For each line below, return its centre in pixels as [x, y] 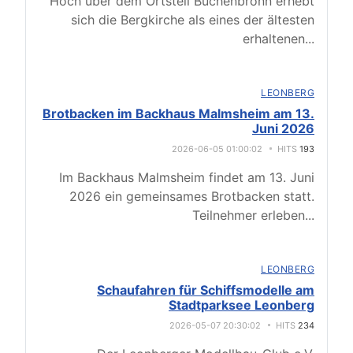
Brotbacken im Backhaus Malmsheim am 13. [178, 113]
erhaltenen [274, 39]
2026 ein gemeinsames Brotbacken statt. [192, 196]
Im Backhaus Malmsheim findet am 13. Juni [187, 177]
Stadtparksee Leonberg [242, 305]
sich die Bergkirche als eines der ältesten [193, 20]
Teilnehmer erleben [249, 215]
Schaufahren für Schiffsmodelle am [206, 290]
